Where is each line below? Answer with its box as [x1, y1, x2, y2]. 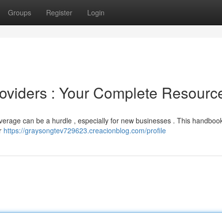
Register [46, 7, 72, 17]
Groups [8, 7, 31, 17]
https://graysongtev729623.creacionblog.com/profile [3, 125, 166, 135]
